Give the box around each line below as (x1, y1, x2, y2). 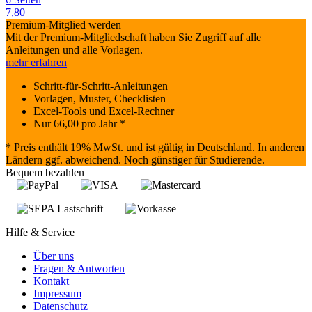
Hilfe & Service (6, 226, 75, 239)
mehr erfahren (6, 56, 67, 69)
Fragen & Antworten (33, 263, 125, 275)
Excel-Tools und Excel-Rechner (33, 105, 174, 118)
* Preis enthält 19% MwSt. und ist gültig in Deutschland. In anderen (6, 141, 304, 154)
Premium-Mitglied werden (6, 19, 121, 31)
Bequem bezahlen (6, 166, 84, 179)
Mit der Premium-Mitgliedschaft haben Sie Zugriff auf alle (6, 31, 261, 44)
